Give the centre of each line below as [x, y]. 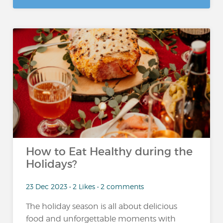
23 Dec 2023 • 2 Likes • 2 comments [85, 186]
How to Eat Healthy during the [110, 152]
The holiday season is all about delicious [102, 206]
